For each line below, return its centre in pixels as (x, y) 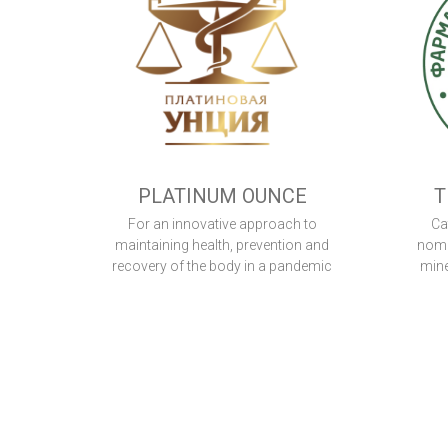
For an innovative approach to (222, 224)
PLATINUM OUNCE (222, 196)
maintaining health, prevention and (222, 245)
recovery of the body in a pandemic (222, 266)
